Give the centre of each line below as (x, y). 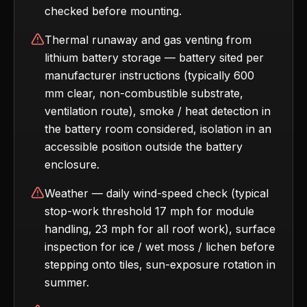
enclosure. (72, 164)
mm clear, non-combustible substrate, (144, 93)
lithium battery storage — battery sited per (154, 58)
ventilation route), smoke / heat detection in (158, 111)
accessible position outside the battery (144, 147)
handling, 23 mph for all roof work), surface (160, 229)
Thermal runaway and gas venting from (148, 40)
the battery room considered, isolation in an (158, 129)
